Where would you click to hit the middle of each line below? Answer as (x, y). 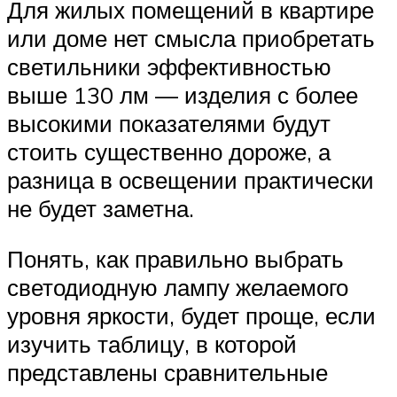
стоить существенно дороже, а (169, 151)
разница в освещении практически (191, 179)
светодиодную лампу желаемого (178, 288)
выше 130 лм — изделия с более (183, 94)
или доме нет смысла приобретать (191, 38)
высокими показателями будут (169, 123)
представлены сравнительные (167, 373)
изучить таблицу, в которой (152, 344)
